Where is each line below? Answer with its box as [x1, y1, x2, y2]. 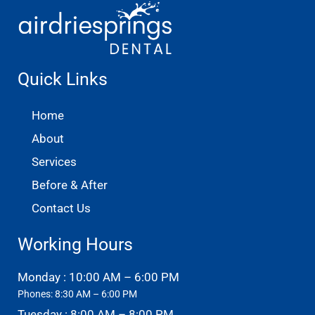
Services [32, 154, 77, 169]
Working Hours [18, 233, 133, 255]
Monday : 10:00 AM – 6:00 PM [18, 269, 179, 284]
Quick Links [18, 68, 108, 89]
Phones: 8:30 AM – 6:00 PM [18, 288, 137, 300]
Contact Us [32, 200, 91, 215]
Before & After [32, 177, 108, 192]
